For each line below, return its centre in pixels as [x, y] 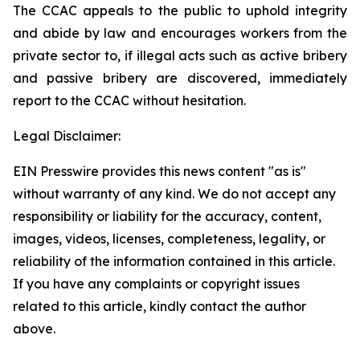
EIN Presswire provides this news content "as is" [160, 171]
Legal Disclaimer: [67, 136]
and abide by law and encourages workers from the [180, 33]
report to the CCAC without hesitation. [129, 100]
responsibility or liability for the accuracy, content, [167, 216]
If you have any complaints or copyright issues [156, 284]
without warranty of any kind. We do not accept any [174, 194]
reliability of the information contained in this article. [174, 261]
